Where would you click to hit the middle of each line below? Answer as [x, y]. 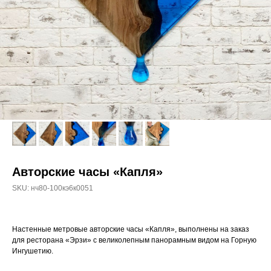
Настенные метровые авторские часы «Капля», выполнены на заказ [131, 229]
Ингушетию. [33, 251]
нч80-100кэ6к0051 [62, 188]
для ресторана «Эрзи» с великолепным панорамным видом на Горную [134, 240]
